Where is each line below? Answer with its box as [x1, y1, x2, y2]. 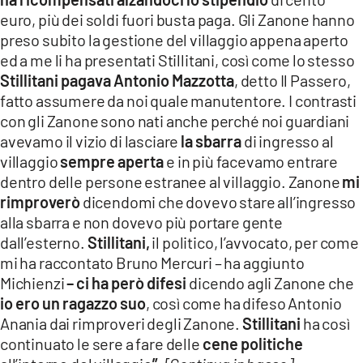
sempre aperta [60, 152, 164, 172]
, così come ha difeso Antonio [146, 293, 343, 314]
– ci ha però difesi [66, 273, 190, 293]
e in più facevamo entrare [164, 152, 338, 172]
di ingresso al [241, 131, 334, 152]
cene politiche [202, 334, 303, 354]
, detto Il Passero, [234, 70, 351, 91]
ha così [302, 314, 350, 334]
